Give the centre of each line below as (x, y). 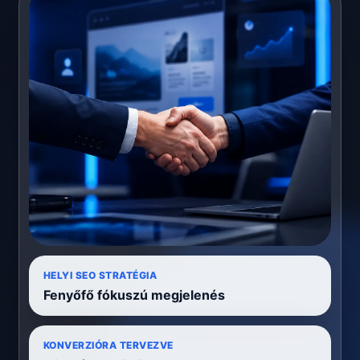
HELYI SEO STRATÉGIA (100, 276)
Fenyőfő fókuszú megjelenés (134, 295)
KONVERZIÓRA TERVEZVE (108, 346)
